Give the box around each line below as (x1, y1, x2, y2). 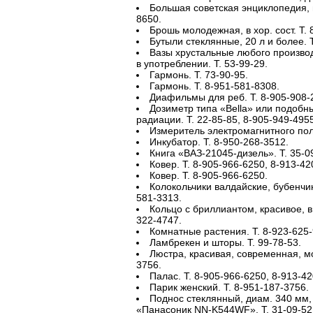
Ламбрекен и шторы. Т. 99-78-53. (149, 237, 301, 248)
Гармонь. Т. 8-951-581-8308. (149, 80, 279, 92)
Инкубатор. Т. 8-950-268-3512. (149, 136, 289, 147)
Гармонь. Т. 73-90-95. (149, 69, 248, 80)
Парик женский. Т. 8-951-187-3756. (149, 282, 309, 293)
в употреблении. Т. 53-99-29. (136, 58, 268, 69)
